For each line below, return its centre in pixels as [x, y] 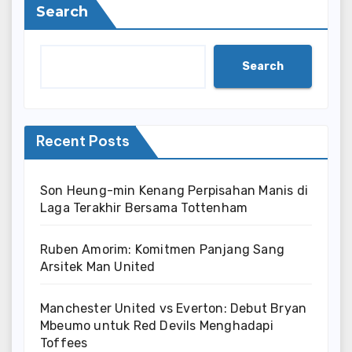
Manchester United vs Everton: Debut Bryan [174, 309]
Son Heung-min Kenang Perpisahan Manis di [174, 191]
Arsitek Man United [98, 267]
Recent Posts [83, 141]
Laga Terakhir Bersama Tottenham [144, 208]
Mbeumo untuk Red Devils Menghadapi [157, 326]
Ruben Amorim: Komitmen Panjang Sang [163, 250]
